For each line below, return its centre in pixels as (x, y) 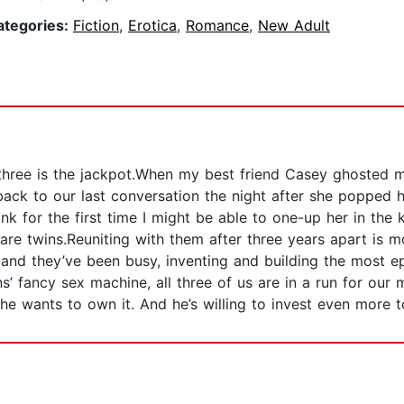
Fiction (96, 26)
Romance (217, 26)
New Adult (294, 26)
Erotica (152, 26)
